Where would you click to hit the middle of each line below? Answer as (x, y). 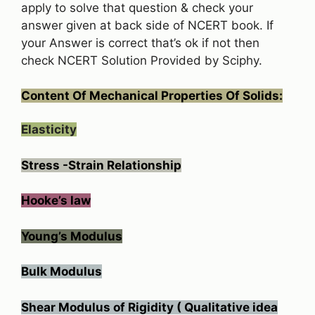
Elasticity (49, 130)
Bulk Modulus (62, 272)
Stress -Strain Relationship (101, 165)
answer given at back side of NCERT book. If (147, 25)
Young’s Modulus (72, 236)
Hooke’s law (56, 201)
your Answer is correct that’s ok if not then (140, 43)
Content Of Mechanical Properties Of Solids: (152, 96)
